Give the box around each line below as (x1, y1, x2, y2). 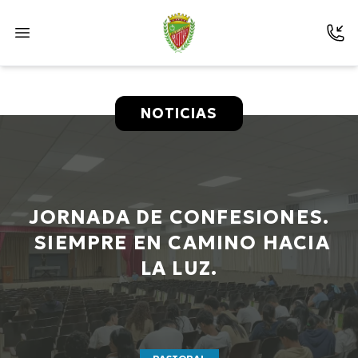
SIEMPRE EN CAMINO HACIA (28, 231, 330, 255)
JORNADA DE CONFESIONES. (28, 205, 330, 229)
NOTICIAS (141, 104, 217, 122)
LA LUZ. (140, 257, 218, 280)
